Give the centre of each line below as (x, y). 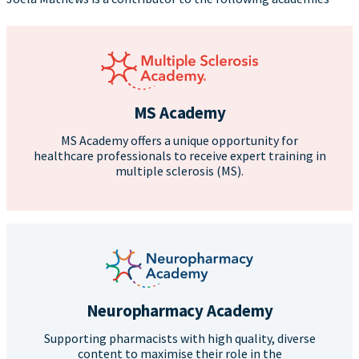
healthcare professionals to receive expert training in (179, 156)
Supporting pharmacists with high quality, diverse (179, 339)
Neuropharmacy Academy (179, 311)
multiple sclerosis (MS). (179, 171)
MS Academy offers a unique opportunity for (179, 141)
